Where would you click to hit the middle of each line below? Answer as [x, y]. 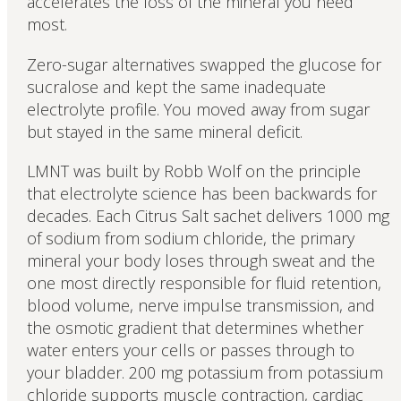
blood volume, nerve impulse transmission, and [200, 306]
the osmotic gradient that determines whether [195, 328]
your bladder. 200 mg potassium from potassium [205, 373]
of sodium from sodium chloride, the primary [190, 239]
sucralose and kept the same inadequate [176, 86]
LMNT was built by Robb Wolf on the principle [193, 171]
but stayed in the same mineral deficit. [164, 131]
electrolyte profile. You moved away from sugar [198, 109]
